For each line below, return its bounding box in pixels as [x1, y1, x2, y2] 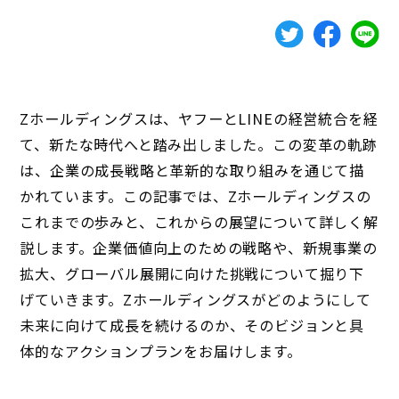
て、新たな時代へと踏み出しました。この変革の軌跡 [20, 133, 378, 155]
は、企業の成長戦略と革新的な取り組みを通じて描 [20, 159, 364, 181]
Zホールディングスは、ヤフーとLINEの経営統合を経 [20, 107, 379, 129]
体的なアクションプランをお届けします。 [20, 339, 302, 362]
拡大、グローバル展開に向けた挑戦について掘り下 [20, 262, 364, 284]
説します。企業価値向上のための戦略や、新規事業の [20, 236, 378, 258]
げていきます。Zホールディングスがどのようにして [20, 288, 371, 310]
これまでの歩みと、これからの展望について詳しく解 [20, 210, 379, 232]
